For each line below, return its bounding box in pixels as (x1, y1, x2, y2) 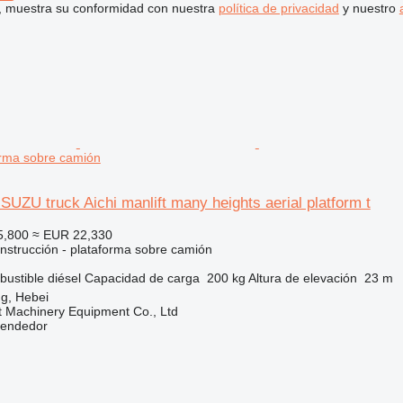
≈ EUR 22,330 (31, 228, 112, 242)
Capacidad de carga (84, 271, 200, 285)
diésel (47, 271, 81, 285)
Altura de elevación (247, 271, 357, 285)
